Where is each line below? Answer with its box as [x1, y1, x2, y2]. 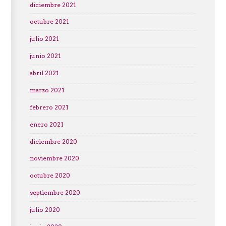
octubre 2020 [29, 172, 70, 180]
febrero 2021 [29, 103, 69, 111]
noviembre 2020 [29, 155, 79, 162]
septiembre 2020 [29, 189, 80, 197]
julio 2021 [29, 35, 59, 43]
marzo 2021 [29, 86, 65, 94]
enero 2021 [29, 121, 64, 128]
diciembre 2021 [29, 1, 76, 9]
